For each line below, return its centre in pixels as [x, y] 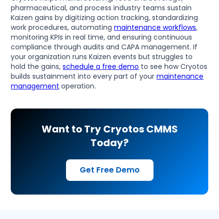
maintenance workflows [155, 28]
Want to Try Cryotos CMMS [109, 129]
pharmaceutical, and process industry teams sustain [101, 8]
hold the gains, [37, 67]
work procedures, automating [63, 28]
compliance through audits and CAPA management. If [104, 47]
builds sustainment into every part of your [84, 77]
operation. [78, 86]
